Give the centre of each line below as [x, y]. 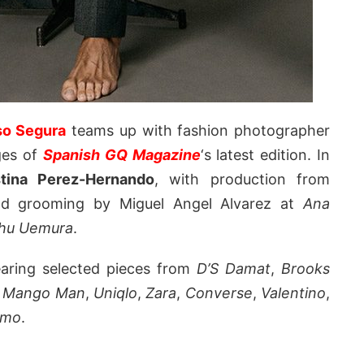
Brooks [305, 269]
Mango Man [44, 293]
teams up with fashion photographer [198, 131]
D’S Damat [234, 269]
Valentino [294, 293]
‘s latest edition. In [265, 155]
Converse [219, 293]
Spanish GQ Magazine [121, 155]
